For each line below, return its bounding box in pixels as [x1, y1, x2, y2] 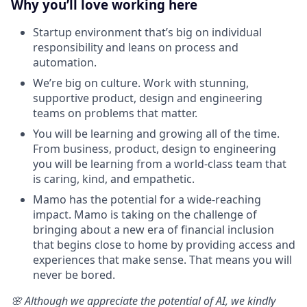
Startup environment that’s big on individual [33, 25, 262, 40]
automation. [33, 55, 97, 71]
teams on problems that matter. [33, 106, 197, 121]
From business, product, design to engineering [33, 141, 276, 157]
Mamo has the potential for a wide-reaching [33, 192, 261, 208]
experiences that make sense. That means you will [33, 252, 292, 268]
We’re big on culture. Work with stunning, [33, 75, 249, 91]
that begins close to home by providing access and [33, 237, 295, 253]
